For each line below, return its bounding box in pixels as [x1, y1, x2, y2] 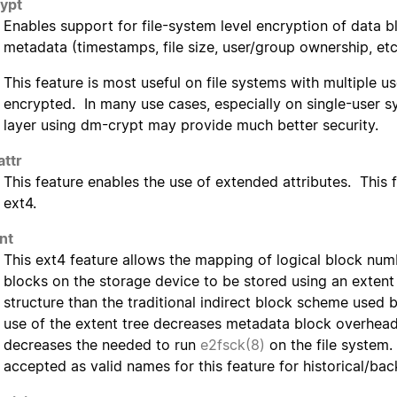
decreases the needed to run [4, 336, 200, 354]
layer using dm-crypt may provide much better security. [4, 116, 378, 135]
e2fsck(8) [200, 336, 265, 354]
